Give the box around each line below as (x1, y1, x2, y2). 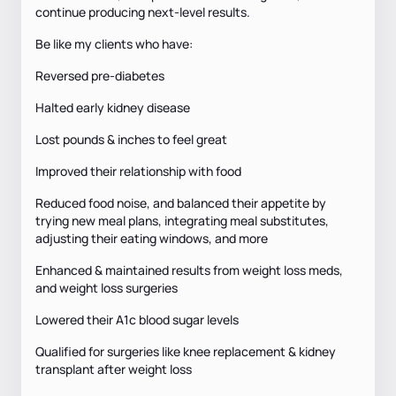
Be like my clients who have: (35, 34, 193, 52)
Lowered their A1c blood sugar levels (35, 310, 239, 328)
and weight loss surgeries (35, 278, 178, 296)
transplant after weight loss (35, 360, 192, 377)
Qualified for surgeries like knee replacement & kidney (35, 342, 336, 360)
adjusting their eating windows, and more (35, 229, 268, 247)
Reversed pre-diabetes (35, 66, 164, 84)
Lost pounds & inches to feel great (35, 130, 227, 148)
